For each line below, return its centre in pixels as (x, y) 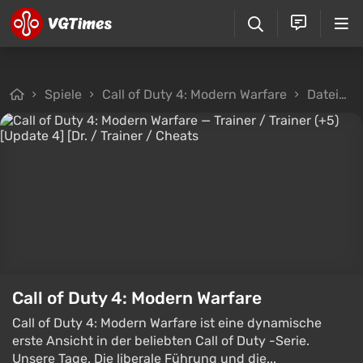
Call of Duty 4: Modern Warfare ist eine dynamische (167, 323)
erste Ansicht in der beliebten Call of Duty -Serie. (161, 341)
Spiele (63, 94)
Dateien (323, 94)
